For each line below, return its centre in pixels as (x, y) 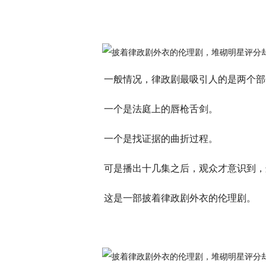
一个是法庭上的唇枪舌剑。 (161, 109)
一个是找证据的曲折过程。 (161, 139)
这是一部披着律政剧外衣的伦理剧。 (180, 198)
